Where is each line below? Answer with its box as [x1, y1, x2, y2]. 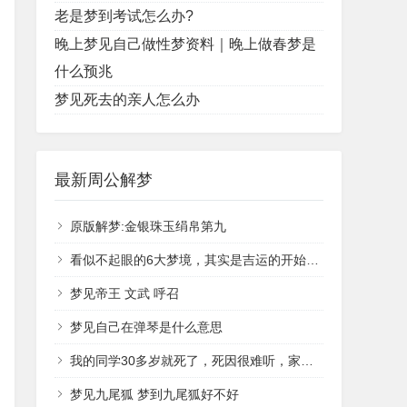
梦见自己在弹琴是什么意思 [70, 320, 223, 334]
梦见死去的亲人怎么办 [55, 92, 200, 107]
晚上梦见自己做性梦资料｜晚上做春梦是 [55, 36, 316, 52]
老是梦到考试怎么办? [55, 8, 194, 24]
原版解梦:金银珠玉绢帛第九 [70, 219, 226, 233]
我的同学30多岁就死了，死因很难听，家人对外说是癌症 [70, 353, 301, 368]
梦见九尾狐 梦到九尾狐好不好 [70, 387, 239, 402]
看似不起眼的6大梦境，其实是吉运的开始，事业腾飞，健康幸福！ [70, 253, 306, 267]
